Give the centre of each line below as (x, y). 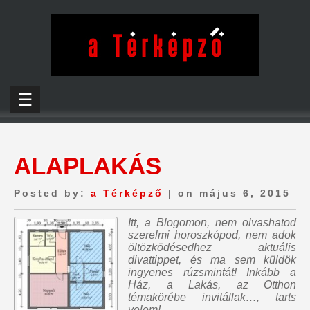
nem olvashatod (256, 222)
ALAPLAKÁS (88, 166)
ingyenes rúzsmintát (181, 272)
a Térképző (127, 193)
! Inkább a (265, 272)
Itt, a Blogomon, (172, 222)
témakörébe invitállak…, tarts (212, 297)
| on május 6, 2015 (227, 193)
